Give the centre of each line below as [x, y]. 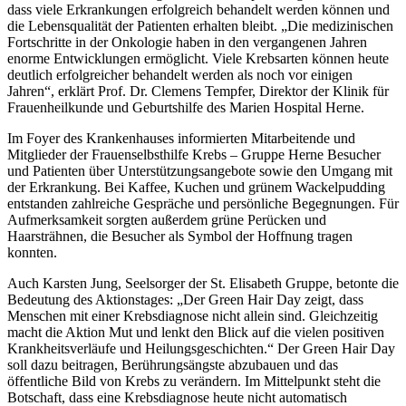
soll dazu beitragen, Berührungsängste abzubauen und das [173, 365]
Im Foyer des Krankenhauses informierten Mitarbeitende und [181, 139]
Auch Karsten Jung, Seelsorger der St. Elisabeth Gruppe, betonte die [203, 284]
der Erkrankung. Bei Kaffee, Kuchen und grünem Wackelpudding [196, 188]
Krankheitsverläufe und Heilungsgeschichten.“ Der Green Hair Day [201, 349]
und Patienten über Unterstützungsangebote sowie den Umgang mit [200, 171]
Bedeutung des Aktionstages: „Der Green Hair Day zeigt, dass [185, 300]
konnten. [32, 253]
